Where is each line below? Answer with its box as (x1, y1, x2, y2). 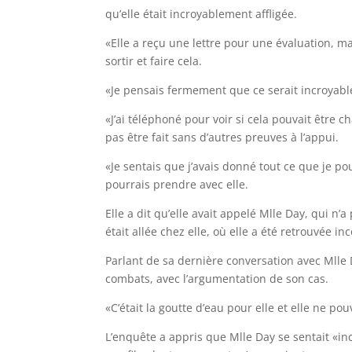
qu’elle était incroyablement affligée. (105, 5, 298, 21)
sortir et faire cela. (105, 53, 203, 68)
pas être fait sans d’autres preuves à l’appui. (105, 129, 339, 145)
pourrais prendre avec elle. (105, 176, 249, 192)
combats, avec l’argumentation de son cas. (105, 270, 329, 286)
